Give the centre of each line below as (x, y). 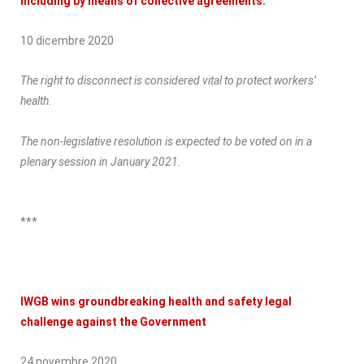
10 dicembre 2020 (67, 40)
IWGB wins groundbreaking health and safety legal (156, 301)
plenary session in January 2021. (101, 161)
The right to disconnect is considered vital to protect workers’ (168, 80)
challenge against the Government (113, 321)
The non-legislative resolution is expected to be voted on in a (166, 141)
